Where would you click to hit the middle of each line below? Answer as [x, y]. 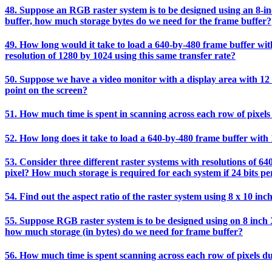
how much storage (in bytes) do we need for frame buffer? [124, 231]
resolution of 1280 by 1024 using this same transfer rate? [120, 55]
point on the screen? [46, 90]
